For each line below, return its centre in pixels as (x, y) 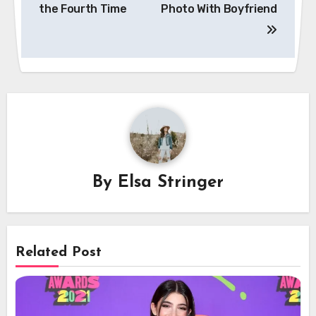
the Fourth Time (83, 8)
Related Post (59, 253)
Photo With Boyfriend (219, 8)
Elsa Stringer (171, 183)
